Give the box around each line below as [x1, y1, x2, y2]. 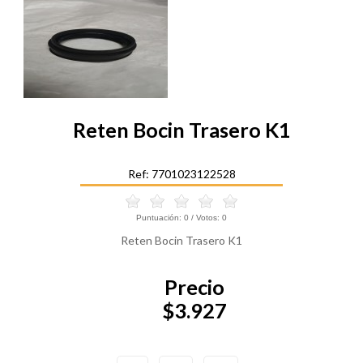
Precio [164, 275, 224, 300]
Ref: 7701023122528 [127, 166, 236, 181]
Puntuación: [136, 212, 184, 222]
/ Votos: [189, 212, 222, 222]
